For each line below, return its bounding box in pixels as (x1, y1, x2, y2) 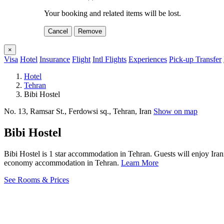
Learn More (121, 158, 158, 167)
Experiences (128, 54, 167, 63)
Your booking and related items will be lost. (44, 8, 181, 17)
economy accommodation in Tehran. (4, 158, 121, 167)
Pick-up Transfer (169, 54, 221, 63)
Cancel (48, 27, 68, 35)
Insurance (39, 54, 70, 63)
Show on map (153, 106, 197, 115)
